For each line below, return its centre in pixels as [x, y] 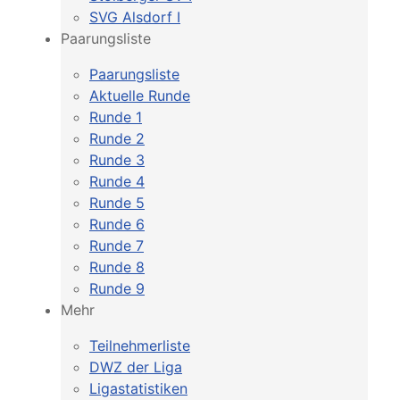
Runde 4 [117, 182]
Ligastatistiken [138, 389]
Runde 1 [116, 117]
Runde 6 [117, 225]
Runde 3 [117, 160]
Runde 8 [117, 267]
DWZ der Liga [136, 367]
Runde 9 [117, 289]
